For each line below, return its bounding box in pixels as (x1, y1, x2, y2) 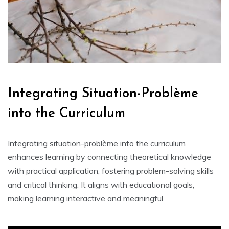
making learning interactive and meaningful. (8, 193, 165, 203)
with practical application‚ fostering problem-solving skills (8, 165, 214, 176)
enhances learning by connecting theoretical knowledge (8, 151, 211, 162)
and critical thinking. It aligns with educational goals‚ (8, 179, 194, 190)
